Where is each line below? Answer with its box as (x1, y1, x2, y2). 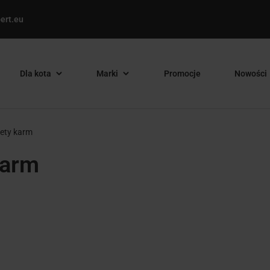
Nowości (234, 69, 267, 78)
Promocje (164, 69, 201, 78)
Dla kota (19, 69, 51, 78)
